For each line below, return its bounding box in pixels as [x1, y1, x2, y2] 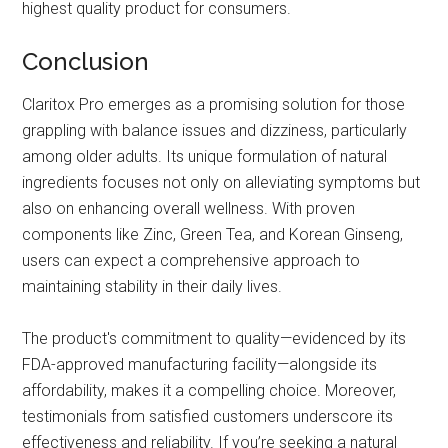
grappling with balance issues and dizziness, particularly [22, 121, 408, 141]
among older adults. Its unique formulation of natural [22, 147, 388, 167]
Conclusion [22, 47, 150, 77]
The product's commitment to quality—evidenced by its [22, 329, 407, 349]
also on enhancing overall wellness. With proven [22, 199, 356, 219]
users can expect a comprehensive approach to [22, 251, 361, 271]
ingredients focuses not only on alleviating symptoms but [22, 173, 421, 193]
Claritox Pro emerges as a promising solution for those [22, 95, 406, 115]
